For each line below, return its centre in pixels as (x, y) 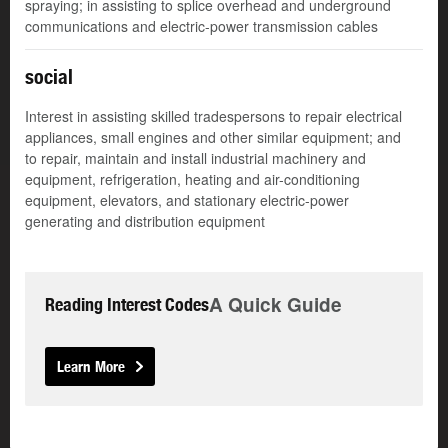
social (49, 77)
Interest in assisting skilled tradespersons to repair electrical (213, 116)
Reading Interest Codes (127, 305)
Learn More (91, 367)
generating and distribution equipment (145, 221)
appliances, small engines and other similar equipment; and (213, 137)
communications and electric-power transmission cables (201, 26)
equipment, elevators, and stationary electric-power (187, 200)
